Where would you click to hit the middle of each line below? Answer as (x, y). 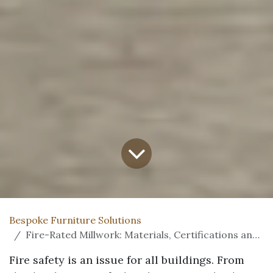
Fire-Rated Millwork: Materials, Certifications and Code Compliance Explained (139, 234)
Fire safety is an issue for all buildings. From (127, 260)
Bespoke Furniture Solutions (75, 220)
